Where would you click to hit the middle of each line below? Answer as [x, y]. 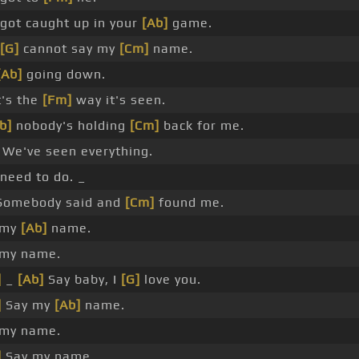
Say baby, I [82, 280]
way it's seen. [119, 100]
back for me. [202, 126]
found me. [189, 203]
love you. [170, 280]
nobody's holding [71, 126]
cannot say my [69, 49]
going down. [64, 75]
